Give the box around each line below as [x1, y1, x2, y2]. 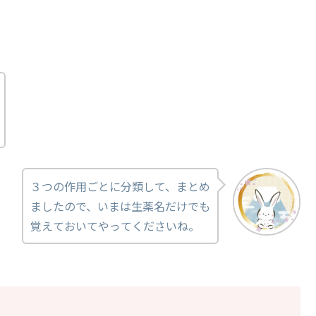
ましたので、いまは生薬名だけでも [30, 197, 210, 215]
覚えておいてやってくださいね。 [30, 217, 200, 235]
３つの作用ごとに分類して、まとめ [30, 178, 210, 195]
